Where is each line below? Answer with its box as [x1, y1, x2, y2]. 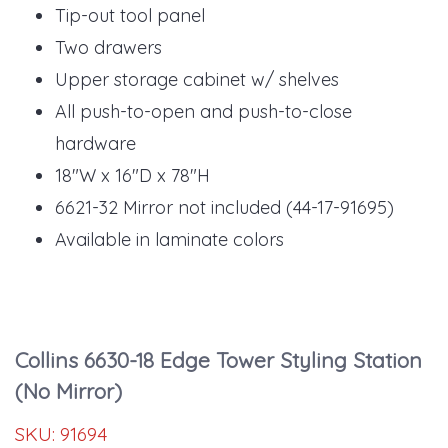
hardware [55, 131, 136, 155]
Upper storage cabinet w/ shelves [55, 67, 339, 91]
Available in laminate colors [55, 227, 284, 251]
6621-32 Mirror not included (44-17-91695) [55, 195, 394, 219]
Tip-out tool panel [55, 3, 205, 27]
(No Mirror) [15, 377, 122, 404]
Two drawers [55, 35, 162, 59]
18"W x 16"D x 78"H [55, 163, 215, 187]
